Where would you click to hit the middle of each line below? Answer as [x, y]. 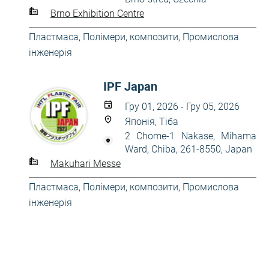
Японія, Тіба [152, 122]
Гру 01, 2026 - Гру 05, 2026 [182, 107]
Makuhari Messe [86, 163]
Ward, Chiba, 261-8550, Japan [189, 149]
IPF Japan [130, 86]
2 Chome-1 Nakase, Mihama [191, 136]
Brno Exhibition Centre [97, 13]
